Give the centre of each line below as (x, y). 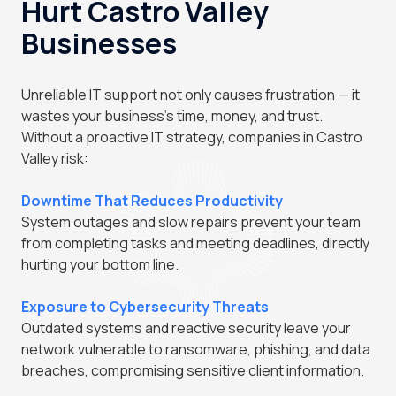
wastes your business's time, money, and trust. (172, 116)
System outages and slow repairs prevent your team (191, 222)
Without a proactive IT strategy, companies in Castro (192, 137)
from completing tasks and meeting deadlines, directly (195, 244)
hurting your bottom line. (100, 265)
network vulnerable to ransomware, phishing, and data (196, 350)
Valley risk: (55, 159)
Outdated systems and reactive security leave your (186, 328)
